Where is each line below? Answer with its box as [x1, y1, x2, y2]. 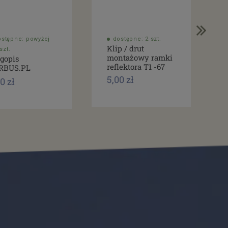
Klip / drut [106, 43, 144, 54]
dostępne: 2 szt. [112, 36, 161, 43]
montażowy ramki [106, 52, 173, 63]
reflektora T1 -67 [106, 62, 165, 72]
